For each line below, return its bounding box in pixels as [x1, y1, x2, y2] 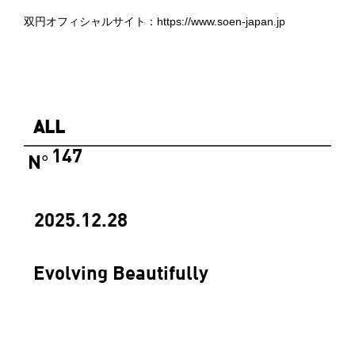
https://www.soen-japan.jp [157, 14, 285, 28]
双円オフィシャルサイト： [24, 14, 157, 28]
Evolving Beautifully [32, 260, 208, 284]
